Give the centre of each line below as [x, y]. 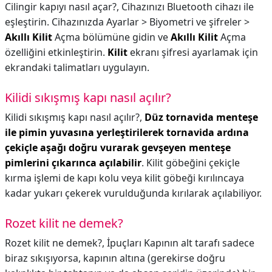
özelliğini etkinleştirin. [56, 52]
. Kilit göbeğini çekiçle [191, 163]
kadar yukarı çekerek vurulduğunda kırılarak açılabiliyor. [133, 193]
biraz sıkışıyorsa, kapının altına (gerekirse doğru [115, 258]
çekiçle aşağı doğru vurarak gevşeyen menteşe [118, 148]
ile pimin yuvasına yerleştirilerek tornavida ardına [127, 132]
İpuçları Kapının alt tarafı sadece [181, 243]
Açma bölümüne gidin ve [111, 37]
